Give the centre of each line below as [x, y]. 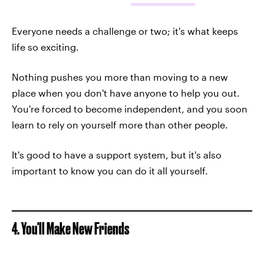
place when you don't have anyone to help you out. [126, 93]
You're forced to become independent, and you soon [130, 108]
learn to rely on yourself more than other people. [120, 124]
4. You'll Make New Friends [70, 228]
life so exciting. [45, 47]
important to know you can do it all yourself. [110, 170]
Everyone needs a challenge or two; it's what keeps [125, 31]
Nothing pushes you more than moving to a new [120, 77]
